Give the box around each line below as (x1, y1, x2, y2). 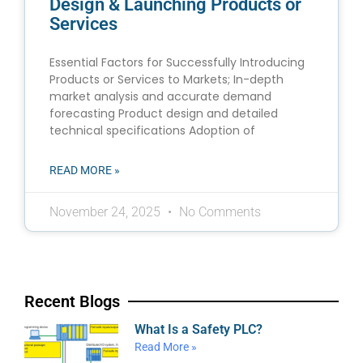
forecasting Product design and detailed (49, 105, 278, 122)
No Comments (176, 204, 261, 220)
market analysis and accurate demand (49, 88, 271, 105)
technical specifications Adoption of (49, 122, 255, 139)
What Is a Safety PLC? (135, 322, 263, 338)
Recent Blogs (24, 292, 120, 312)
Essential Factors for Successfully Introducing (49, 54, 305, 71)
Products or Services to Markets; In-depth (49, 71, 284, 88)
